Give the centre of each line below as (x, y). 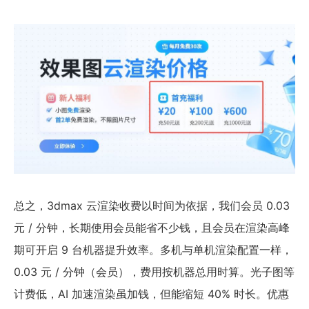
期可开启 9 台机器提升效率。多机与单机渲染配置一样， (153, 250)
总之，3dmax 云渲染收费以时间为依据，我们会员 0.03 (152, 206)
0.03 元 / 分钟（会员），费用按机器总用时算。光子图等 (154, 272)
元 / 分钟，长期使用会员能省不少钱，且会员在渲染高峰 (152, 228)
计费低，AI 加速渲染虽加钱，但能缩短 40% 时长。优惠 (151, 294)
